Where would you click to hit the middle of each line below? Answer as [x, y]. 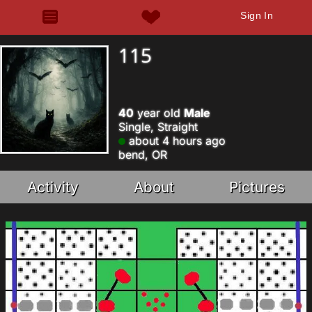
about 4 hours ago [175, 141]
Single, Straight [158, 127]
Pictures [257, 187]
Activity [53, 187]
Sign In [257, 15]
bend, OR [143, 155]
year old [159, 113]
